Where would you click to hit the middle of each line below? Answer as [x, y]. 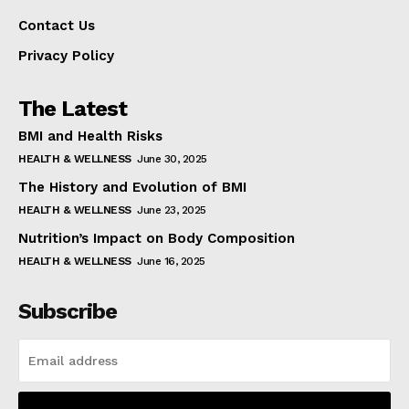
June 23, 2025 [172, 210]
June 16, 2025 [171, 262]
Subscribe [68, 312]
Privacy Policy [66, 56]
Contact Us [57, 26]
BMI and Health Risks [90, 136]
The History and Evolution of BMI [132, 188]
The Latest [73, 109]
